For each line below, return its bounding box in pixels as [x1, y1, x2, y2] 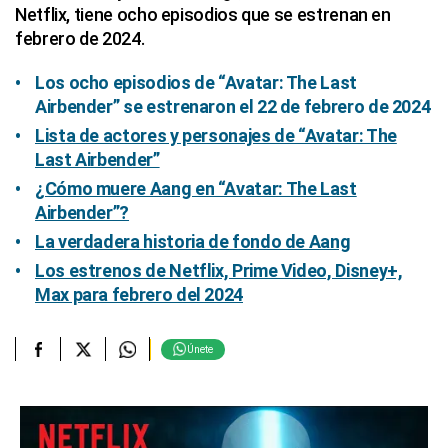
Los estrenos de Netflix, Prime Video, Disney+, [35, 260, 403, 281]
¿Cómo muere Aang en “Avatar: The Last [35, 178, 357, 199]
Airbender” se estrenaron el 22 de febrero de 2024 [35, 96, 431, 117]
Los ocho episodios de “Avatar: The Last [35, 72, 357, 93]
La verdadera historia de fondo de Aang [35, 231, 351, 252]
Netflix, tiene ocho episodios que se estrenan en [15, 4, 391, 25]
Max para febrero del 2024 [35, 284, 243, 305]
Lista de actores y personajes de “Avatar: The [35, 125, 397, 146]
